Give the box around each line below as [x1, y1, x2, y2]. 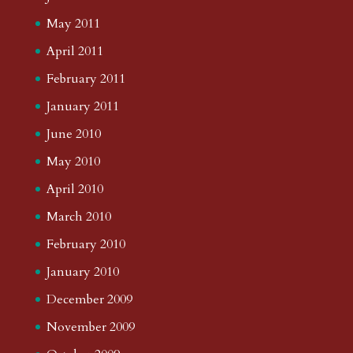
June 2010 [46, 124, 101, 143]
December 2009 [46, 290, 132, 308]
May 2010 [46, 152, 100, 170]
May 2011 [46, 14, 100, 32]
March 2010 [46, 207, 111, 225]
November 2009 [46, 318, 135, 336]
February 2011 [46, 69, 125, 87]
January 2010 [46, 262, 119, 281]
